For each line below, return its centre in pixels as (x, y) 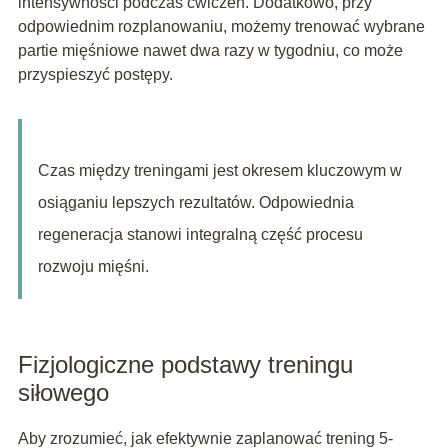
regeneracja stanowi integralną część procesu (200, 235)
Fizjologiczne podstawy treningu (185, 365)
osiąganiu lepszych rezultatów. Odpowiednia (195, 203)
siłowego (63, 393)
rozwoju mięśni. (93, 267)
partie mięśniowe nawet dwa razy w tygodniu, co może (210, 51)
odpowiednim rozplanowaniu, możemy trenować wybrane (221, 27)
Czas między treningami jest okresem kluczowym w (219, 171)
